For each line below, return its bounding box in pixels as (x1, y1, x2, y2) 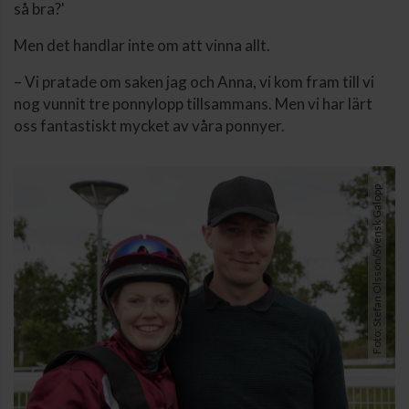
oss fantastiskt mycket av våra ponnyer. (14, 116, 285, 136)
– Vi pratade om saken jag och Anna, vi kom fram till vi (14, 72, 374, 92)
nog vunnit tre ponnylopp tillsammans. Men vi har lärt (14, 94, 372, 114)
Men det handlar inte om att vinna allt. (14, 36, 270, 56)
